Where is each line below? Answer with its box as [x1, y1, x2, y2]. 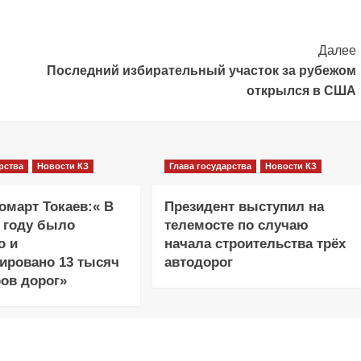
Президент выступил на [164, 199, 324, 214]
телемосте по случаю [164, 218, 309, 233]
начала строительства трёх [164, 236, 346, 251]
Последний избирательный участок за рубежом [46, 64, 356, 77]
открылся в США [246, 84, 356, 98]
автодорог [164, 255, 233, 270]
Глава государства [168, 161, 251, 171]
